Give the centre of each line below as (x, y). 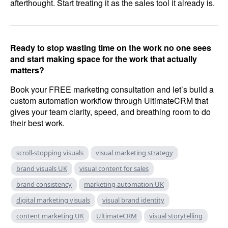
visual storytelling (176, 216)
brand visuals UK (42, 168)
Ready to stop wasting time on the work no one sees (111, 47)
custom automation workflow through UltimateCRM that (109, 100)
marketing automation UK (124, 184)
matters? (27, 70)
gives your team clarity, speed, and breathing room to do (110, 111)
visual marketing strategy (134, 152)
